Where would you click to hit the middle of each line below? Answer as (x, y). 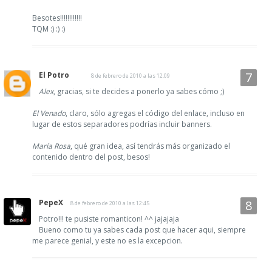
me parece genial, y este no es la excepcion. (107, 240)
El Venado (49, 113)
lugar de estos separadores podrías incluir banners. (122, 124)
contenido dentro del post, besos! (91, 157)
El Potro (54, 75)
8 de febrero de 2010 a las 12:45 (110, 203)
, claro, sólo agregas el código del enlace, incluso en (155, 113)
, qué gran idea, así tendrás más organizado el (150, 146)
